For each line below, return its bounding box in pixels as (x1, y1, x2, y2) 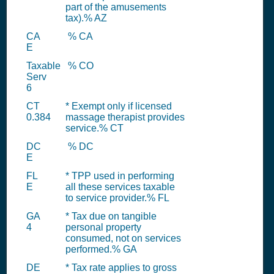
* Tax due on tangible (65, 211, 157, 221)
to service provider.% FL (65, 193, 169, 203)
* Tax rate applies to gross (65, 262, 177, 273)
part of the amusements (65, 2, 166, 12)
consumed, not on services (65, 233, 181, 243)
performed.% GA (65, 244, 137, 254)
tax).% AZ (65, 13, 107, 23)
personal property (65, 222, 141, 232)
